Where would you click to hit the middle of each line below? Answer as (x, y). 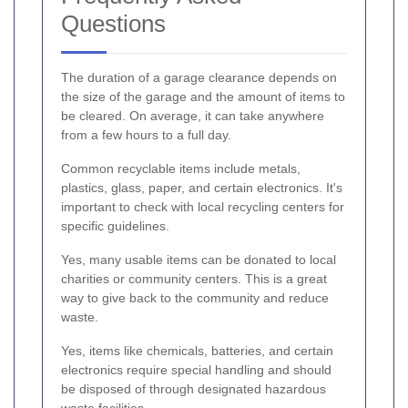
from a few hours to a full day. (146, 135)
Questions (113, 24)
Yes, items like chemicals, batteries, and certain (197, 351)
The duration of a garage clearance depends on (199, 78)
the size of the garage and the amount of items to (203, 97)
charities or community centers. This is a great (194, 279)
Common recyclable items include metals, (181, 169)
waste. (80, 317)
